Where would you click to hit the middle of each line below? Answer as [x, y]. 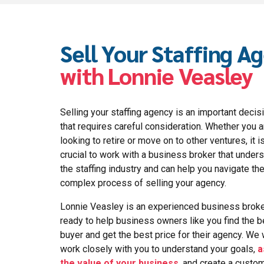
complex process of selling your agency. [143, 183]
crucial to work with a [103, 154]
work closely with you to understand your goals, [159, 249]
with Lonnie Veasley [157, 75]
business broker [181, 154]
